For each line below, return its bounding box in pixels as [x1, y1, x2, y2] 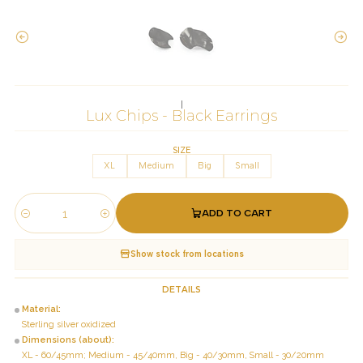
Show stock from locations [130, 248, 244, 259]
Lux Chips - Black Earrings [86, 107, 277, 125]
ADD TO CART [202, 207, 273, 219]
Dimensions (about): [22, 334, 114, 345]
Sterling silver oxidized [22, 318, 116, 330]
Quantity [15, 214, 50, 225]
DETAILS [162, 284, 201, 295]
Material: [22, 303, 61, 314]
